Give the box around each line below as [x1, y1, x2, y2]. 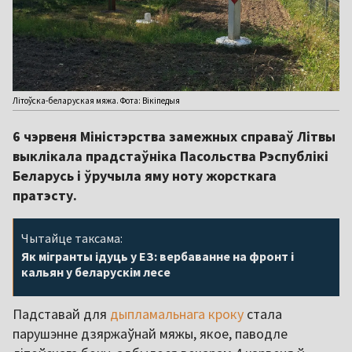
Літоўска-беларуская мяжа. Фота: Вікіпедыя [13, 95, 180, 107]
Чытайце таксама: [21, 230, 123, 247]
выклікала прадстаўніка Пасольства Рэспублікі [13, 147, 328, 166]
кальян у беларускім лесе [21, 264, 170, 280]
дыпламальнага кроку [110, 305, 244, 324]
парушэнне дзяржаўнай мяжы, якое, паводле [13, 324, 288, 343]
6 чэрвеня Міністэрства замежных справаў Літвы [13, 127, 335, 146]
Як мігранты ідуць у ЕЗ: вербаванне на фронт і [21, 248, 294, 265]
